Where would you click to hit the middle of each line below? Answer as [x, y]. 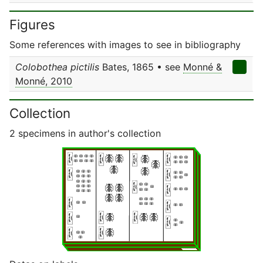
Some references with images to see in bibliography [125, 45]
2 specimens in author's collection [85, 133]
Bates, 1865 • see [141, 67]
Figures [32, 24]
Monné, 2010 [44, 81]
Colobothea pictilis [57, 67]
